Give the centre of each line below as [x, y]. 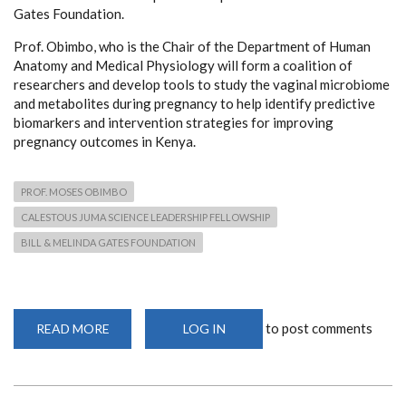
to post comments [318, 328]
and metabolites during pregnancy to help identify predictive [194, 103]
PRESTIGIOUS [152, 379]
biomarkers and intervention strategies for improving [174, 122]
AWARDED [140, 366]
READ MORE [72, 328]
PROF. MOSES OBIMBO [74, 191]
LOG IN [204, 328]
